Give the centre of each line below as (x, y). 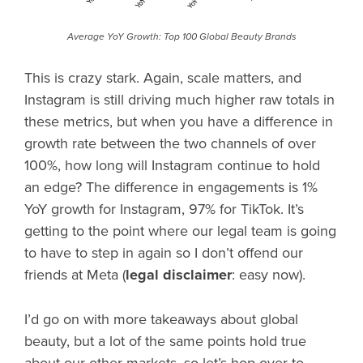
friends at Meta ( (75, 275)
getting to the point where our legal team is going (180, 231)
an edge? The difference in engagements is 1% (171, 188)
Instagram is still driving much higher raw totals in (179, 100)
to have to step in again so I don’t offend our (164, 253)
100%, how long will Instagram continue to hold (172, 166)
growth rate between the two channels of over (170, 144)
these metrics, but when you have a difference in (179, 122)
